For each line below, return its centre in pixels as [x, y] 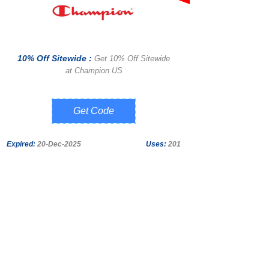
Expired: [21, 144]
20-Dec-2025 [58, 144]
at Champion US [94, 70]
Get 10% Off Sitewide [132, 58]
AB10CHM [94, 111]
